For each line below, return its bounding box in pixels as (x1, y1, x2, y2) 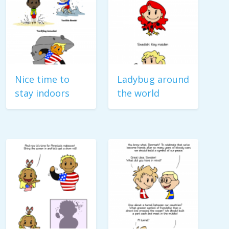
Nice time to (15, 73, 70, 85)
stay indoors (15, 87, 70, 99)
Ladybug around (117, 73, 189, 85)
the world (117, 87, 159, 99)
